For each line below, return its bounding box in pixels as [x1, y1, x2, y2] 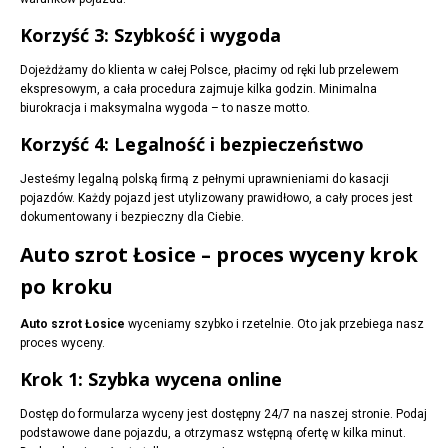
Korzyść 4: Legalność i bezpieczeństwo [20, 132, 364, 157]
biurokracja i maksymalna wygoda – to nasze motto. [20, 101, 310, 116]
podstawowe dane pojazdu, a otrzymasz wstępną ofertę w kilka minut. [20, 426, 406, 441]
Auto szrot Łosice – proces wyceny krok [20, 241, 418, 269]
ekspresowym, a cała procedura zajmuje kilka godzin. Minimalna [20, 82, 377, 97]
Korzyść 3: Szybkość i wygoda [20, 23, 281, 48]
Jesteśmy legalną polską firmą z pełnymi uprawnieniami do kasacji [20, 172, 389, 187]
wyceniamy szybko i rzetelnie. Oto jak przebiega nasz [125, 317, 424, 332]
